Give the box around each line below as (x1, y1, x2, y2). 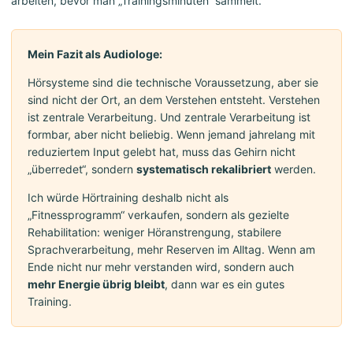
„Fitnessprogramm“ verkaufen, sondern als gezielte (28, 208, 289, 222)
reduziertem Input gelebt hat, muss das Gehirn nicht (28, 145, 295, 159)
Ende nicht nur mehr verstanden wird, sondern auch (28, 260, 294, 274)
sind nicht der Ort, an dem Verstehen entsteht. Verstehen (28, 93, 320, 107)
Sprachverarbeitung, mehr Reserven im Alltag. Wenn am (28, 243, 315, 257)
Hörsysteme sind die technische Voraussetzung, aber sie (28, 76, 318, 90)
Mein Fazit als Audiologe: (28, 47, 162, 61)
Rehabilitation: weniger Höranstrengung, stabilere (28, 225, 281, 240)
